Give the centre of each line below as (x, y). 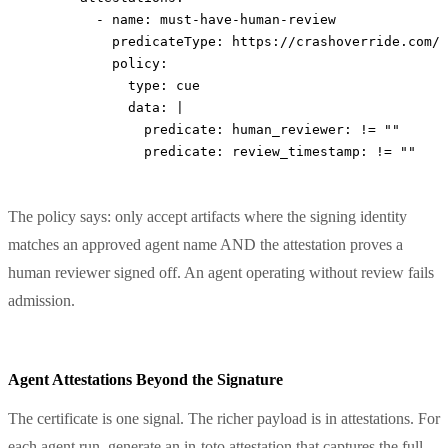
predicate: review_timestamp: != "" (224, 151)
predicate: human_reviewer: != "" (216, 129)
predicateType (124, 41)
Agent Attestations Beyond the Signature (145, 379)
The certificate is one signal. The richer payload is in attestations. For (224, 418)
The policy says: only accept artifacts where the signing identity (207, 216)
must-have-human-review (248, 19)
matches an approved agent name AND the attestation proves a (205, 244)
